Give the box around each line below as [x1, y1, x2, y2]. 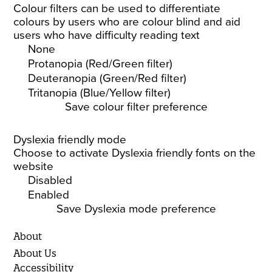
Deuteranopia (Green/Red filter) [28, 72, 187, 85]
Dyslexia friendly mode [13, 133, 127, 146]
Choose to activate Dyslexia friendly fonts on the [13, 146, 256, 160]
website [13, 160, 54, 173]
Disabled [28, 174, 73, 187]
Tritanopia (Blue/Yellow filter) [28, 86, 171, 100]
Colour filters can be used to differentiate [13, 2, 221, 15]
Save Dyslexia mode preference [56, 202, 216, 216]
